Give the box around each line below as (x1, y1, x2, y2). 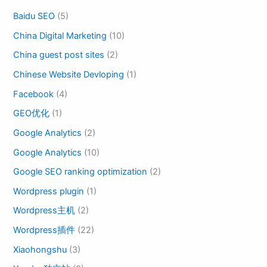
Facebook (13, 88, 54, 100)
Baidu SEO (13, 11, 55, 22)
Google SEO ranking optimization (13, 166, 148, 178)
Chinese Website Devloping (13, 69, 125, 80)
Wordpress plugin (13, 185, 85, 197)
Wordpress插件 (13, 225, 76, 236)
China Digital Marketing (13, 30, 107, 41)
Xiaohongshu (13, 244, 67, 255)
